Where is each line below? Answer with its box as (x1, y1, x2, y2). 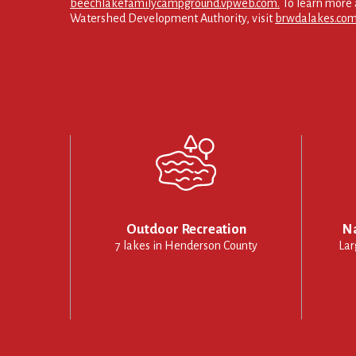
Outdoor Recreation (126, 221, 246, 237)
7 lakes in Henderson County (114, 238, 257, 252)
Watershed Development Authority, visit (70, 11, 275, 25)
